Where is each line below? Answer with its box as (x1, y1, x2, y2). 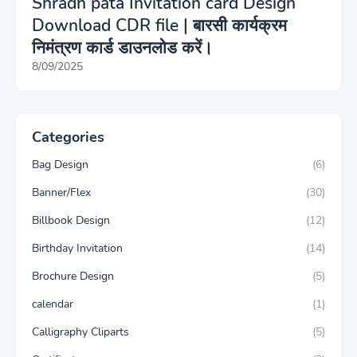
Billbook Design (32, 213, 110, 229)
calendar (32, 296, 73, 312)
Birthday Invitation (32, 241, 123, 257)
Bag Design (32, 157, 88, 173)
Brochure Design (32, 269, 114, 284)
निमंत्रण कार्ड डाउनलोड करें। (32, 37, 213, 60)
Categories (32, 127, 104, 147)
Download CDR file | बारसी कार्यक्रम (32, 14, 287, 37)
